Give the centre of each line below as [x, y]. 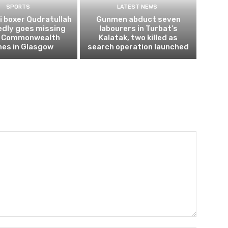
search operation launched [138, 47]
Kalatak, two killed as [138, 38]
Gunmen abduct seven [138, 20]
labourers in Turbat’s [138, 29]
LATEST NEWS [137, 7]
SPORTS [18, 7]
